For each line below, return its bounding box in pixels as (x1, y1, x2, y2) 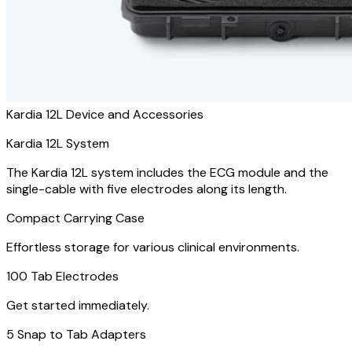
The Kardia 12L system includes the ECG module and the (6, 164, 328, 181)
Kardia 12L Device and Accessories (6, 106, 203, 123)
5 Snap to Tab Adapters (6, 326, 146, 343)
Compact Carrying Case (6, 210, 145, 226)
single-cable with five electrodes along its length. (6, 181, 287, 197)
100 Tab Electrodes (6, 268, 119, 284)
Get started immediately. (6, 297, 149, 313)
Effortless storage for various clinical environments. (6, 239, 299, 255)
